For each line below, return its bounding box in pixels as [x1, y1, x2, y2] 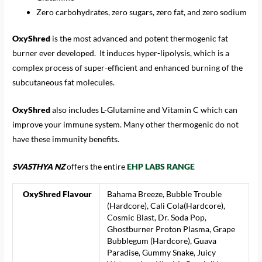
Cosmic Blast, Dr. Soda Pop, [107, 212, 207, 223]
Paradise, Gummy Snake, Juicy [107, 247, 216, 258]
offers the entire [67, 161, 127, 171]
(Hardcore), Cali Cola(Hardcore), [107, 201, 226, 211]
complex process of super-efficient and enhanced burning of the [12, 63, 243, 73]
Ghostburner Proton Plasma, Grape [107, 224, 236, 235]
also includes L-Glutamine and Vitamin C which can [50, 105, 238, 115]
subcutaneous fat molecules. [12, 77, 115, 88]
